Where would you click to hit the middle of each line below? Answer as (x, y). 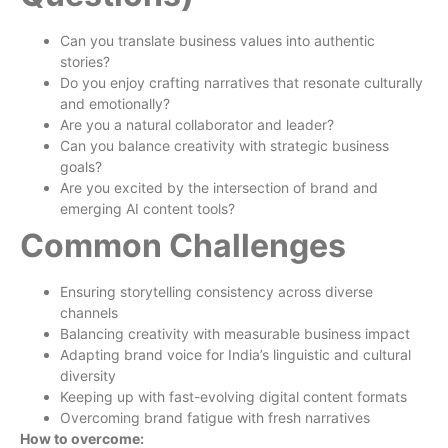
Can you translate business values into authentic (217, 40)
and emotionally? (115, 103)
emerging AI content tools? (147, 208)
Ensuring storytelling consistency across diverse (216, 291)
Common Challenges (183, 245)
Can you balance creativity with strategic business (224, 145)
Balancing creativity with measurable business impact (235, 333)
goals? (81, 166)
